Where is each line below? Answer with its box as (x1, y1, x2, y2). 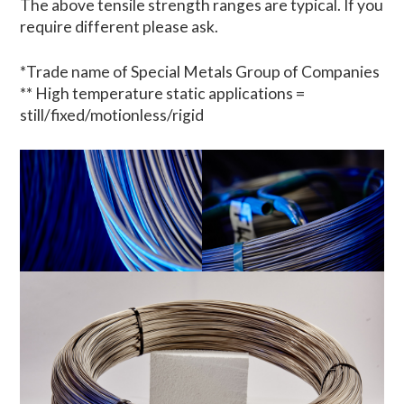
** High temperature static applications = (20, 84, 306, 104)
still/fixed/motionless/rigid (20, 106, 205, 125)
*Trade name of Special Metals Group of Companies (20, 62, 381, 82)
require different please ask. (20, 16, 219, 36)
